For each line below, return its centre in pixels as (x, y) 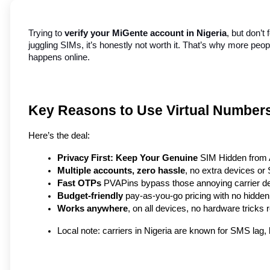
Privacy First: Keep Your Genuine (127, 158)
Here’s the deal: (59, 136)
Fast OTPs (79, 184)
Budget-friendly (90, 196)
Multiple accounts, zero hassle (121, 171)
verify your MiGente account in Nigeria (146, 33)
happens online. (59, 58)
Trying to (46, 33)
